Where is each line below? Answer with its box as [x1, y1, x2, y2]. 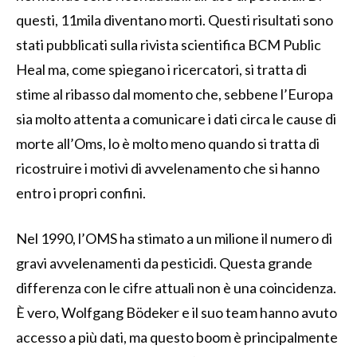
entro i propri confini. [16, 183, 146, 202]
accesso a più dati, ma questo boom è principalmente [16, 328, 338, 346]
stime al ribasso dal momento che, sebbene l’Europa [16, 84, 333, 103]
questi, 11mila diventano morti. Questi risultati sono [16, 10, 333, 29]
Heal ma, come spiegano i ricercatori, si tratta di [16, 60, 307, 78]
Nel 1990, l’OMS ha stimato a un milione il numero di [16, 229, 332, 247]
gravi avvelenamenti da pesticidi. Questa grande [16, 253, 312, 272]
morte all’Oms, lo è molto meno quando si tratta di [16, 134, 320, 152]
